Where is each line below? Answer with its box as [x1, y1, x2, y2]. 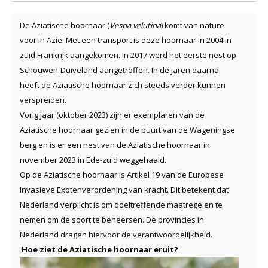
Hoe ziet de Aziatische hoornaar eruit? [22, 243, 178, 255]
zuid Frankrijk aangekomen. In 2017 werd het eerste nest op [20, 49, 236, 60]
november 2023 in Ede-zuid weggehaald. [20, 154, 166, 165]
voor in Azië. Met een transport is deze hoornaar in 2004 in [20, 34, 232, 45]
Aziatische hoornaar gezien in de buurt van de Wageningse [20, 124, 235, 135]
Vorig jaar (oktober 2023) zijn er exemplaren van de [20, 109, 205, 120]
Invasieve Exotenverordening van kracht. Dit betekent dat [20, 184, 229, 195]
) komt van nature [161, 19, 224, 31]
